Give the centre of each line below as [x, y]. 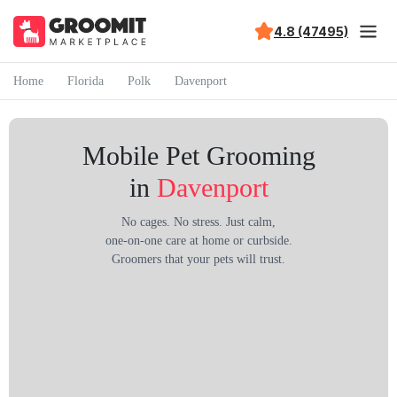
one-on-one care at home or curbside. [198, 241]
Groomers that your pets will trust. [198, 259]
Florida [86, 81]
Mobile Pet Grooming [198, 156]
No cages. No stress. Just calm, [198, 222]
